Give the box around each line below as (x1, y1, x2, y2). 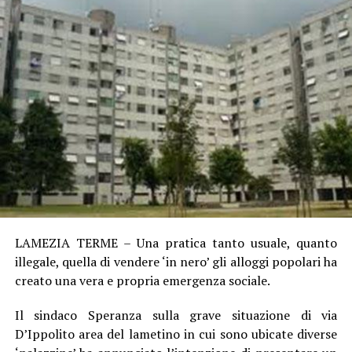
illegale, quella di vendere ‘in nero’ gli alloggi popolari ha (14, 252, 338, 270)
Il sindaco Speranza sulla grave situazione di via (14, 306, 338, 324)
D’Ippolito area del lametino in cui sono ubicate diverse (14, 324, 338, 343)
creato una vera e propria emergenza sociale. (14, 271, 270, 289)
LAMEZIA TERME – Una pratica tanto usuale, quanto (14, 233, 338, 251)
